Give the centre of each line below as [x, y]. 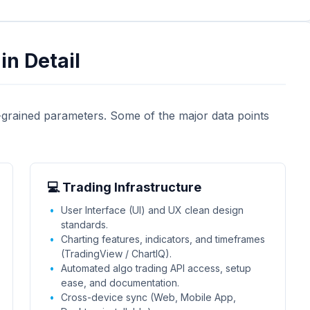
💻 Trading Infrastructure [124, 187]
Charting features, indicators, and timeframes [163, 239]
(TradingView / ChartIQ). [116, 254]
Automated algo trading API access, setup [156, 268]
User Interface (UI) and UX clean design [152, 210]
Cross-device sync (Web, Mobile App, [148, 297]
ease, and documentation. [120, 283]
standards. [84, 225]
